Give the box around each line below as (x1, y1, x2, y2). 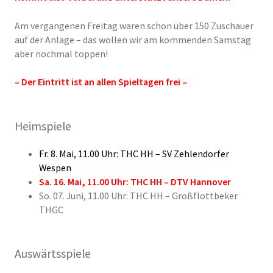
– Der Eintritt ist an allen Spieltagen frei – (14, 76, 187, 88)
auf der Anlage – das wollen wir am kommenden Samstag (14, 33, 251, 46)
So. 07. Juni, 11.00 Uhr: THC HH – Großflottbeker (38, 189, 238, 202)
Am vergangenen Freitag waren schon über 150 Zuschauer (14, 19, 253, 32)
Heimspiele (14, 118, 71, 133)
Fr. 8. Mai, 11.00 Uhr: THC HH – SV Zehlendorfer (38, 147, 229, 160)
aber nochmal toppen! (14, 47, 108, 60)
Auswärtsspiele (14, 246, 91, 261)
